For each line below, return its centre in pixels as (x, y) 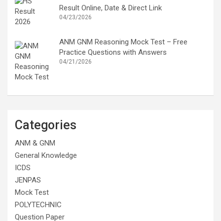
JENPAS (28, 180)
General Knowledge (46, 155)
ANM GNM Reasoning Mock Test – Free (123, 42)
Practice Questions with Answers (113, 53)
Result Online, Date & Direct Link (110, 8)
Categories (46, 125)
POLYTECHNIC (38, 204)
